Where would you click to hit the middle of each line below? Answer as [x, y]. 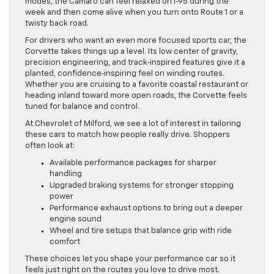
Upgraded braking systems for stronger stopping [142, 185]
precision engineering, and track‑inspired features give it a [135, 62]
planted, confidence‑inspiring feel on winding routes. [125, 73]
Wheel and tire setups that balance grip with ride [141, 231]
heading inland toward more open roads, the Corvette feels [136, 95]
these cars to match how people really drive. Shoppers [128, 135]
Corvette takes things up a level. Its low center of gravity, [131, 51]
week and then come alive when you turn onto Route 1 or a [134, 12]
